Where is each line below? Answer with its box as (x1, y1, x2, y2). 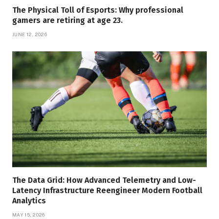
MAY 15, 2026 (12, 212, 45, 218)
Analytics (12, 196, 46, 206)
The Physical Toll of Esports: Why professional (12, 5, 183, 15)
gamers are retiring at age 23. (12, 16, 123, 25)
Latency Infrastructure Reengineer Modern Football (12, 186, 202, 196)
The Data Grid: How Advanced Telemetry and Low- (12, 175, 196, 185)
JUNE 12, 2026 (12, 31, 47, 38)
